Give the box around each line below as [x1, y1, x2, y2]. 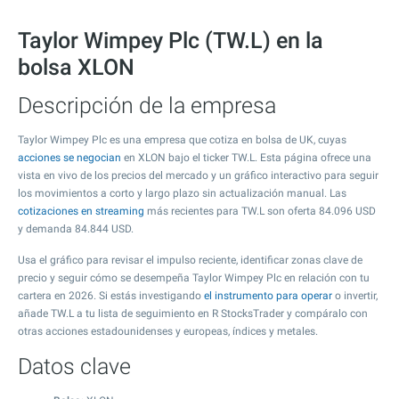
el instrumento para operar [204, 289, 332, 302]
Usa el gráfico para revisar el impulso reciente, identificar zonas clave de [18, 254, 362, 266]
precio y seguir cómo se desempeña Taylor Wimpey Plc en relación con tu [18, 272, 370, 284]
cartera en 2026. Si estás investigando [18, 289, 204, 302]
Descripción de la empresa [18, 93, 276, 118]
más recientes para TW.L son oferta [144, 205, 319, 217]
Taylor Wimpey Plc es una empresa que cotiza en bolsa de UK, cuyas [18, 134, 346, 146]
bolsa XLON [18, 54, 134, 80]
